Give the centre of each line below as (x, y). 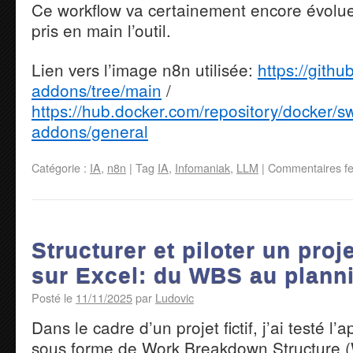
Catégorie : (61, 167)
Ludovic (175, 297)
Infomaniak (203, 167)
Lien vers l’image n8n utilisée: (145, 69)
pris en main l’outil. (101, 30)
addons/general (90, 130)
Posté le (52, 297)
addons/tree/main (97, 89)
